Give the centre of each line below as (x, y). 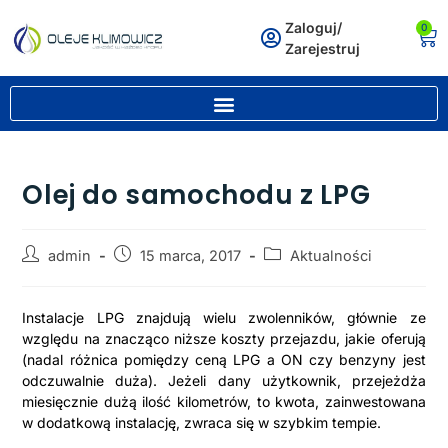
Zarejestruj (323, 48)
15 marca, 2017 (191, 255)
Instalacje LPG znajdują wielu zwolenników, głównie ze (224, 317)
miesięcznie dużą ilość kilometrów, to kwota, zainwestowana (224, 401)
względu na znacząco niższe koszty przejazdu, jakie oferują (224, 338)
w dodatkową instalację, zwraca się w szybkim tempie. (202, 422)
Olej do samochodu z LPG (196, 195)
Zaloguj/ (314, 27)
